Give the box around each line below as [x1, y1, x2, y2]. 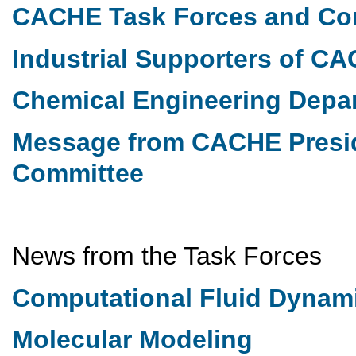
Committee [12, 158, 144, 188]
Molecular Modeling [12, 325, 253, 354]
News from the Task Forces [12, 242, 322, 271]
